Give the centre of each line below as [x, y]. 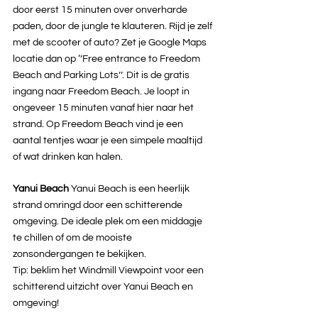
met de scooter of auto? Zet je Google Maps [111, 43]
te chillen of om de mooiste [73, 238]
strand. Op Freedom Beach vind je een [99, 125]
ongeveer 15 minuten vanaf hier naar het [104, 108]
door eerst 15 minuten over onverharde [101, 10]
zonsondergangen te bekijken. [79, 254]
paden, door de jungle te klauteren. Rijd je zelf [114, 27]
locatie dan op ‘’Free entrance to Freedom [108, 59]
